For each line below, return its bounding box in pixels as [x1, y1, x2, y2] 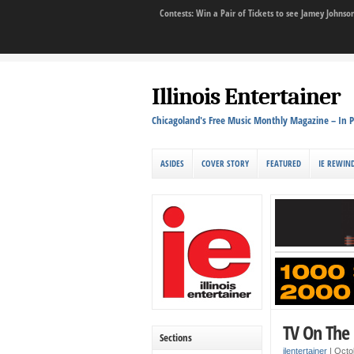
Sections [160, 330, 192, 345]
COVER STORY [201, 157, 249, 169]
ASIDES [160, 157, 184, 169]
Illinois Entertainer [152, 83, 341, 111]
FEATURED [266, 157, 301, 169]
